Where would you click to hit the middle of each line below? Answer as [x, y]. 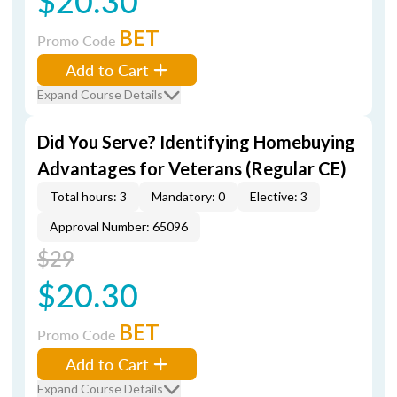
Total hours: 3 [88, 196]
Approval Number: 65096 [119, 226]
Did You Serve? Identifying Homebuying [196, 142]
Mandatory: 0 [188, 196]
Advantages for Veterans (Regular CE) [192, 168]
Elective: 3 [279, 196]
